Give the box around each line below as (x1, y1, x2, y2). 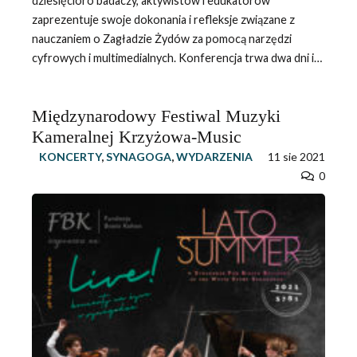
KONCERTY (38, 150, 101, 164)
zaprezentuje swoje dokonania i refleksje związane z (31, 13, 295, 27)
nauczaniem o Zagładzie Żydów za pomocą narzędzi (31, 32, 292, 46)
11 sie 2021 (267, 150, 325, 164)
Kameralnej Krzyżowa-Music (31, 127, 241, 147)
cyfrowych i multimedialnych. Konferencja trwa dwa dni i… (31, 51, 322, 65)
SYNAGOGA (105, 150, 171, 164)
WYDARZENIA (175, 150, 253, 164)
